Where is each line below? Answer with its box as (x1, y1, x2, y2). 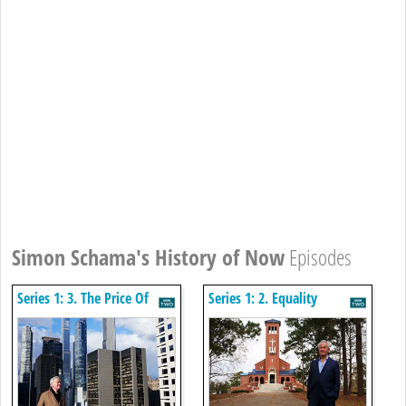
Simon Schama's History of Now (12, 242, 285, 272)
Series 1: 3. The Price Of (17, 288, 149, 308)
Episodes (285, 242, 352, 272)
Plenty (17, 305, 53, 325)
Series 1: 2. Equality (208, 288, 317, 308)
